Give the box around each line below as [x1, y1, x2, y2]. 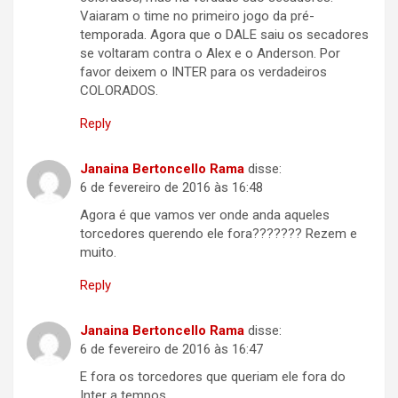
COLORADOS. [80, 83, 158, 99]
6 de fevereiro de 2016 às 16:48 [80, 179, 263, 196]
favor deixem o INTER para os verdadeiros [80, 64, 327, 81]
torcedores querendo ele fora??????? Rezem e [80, 226, 357, 243]
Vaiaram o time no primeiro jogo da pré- [80, 8, 314, 25]
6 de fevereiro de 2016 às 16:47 [80, 341, 263, 358]
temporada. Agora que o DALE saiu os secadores [80, 27, 369, 44]
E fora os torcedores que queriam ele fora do [80, 369, 346, 386]
